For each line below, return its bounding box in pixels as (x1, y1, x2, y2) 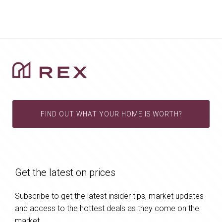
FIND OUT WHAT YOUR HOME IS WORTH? (40, 110, 182, 118)
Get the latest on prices (15, 166, 115, 179)
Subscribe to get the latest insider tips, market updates (15, 191, 204, 201)
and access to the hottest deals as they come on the (15, 204, 199, 214)
